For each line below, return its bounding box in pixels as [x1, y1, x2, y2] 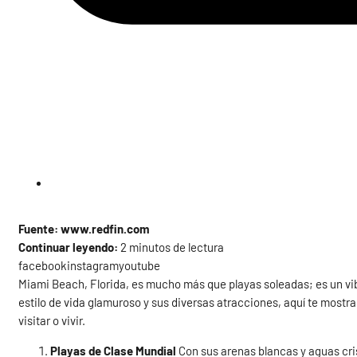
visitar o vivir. [18, 313, 86, 328]
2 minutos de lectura [118, 240, 225, 255]
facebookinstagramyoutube [18, 258, 161, 273]
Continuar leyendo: [18, 240, 119, 255]
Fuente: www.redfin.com [18, 222, 151, 237]
